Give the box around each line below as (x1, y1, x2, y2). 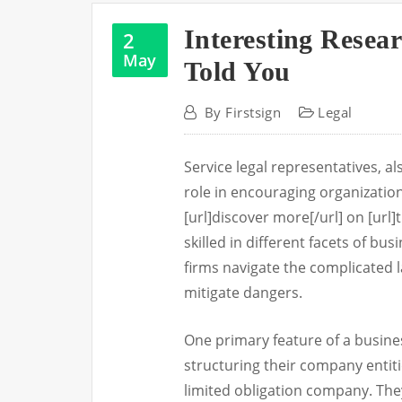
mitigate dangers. (184, 283, 302, 303)
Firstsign (225, 103, 282, 122)
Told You (184, 57, 291, 87)
